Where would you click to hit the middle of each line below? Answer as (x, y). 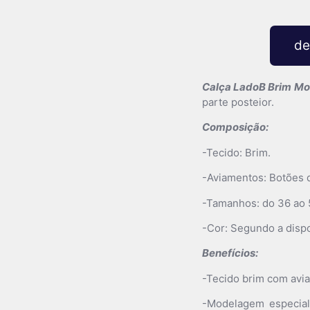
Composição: (235, 127)
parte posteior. (238, 102)
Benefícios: (230, 253)
